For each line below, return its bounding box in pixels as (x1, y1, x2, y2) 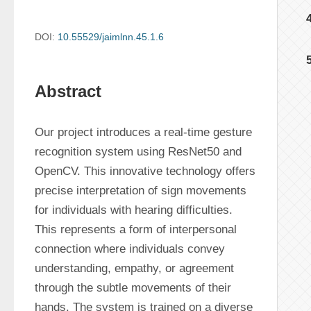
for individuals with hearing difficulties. (35, 203, 233, 217)
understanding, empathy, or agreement (35, 262, 234, 275)
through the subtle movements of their (35, 281, 231, 294)
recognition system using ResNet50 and (35, 145, 242, 158)
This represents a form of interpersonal (35, 223, 237, 236)
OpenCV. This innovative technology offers (35, 165, 255, 178)
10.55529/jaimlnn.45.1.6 (58, 31, 164, 42)
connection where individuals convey (35, 242, 225, 255)
